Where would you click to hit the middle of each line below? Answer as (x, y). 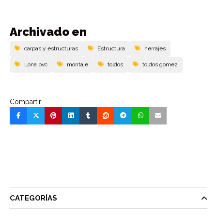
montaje (77, 64)
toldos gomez (160, 64)
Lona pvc (36, 64)
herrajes (155, 48)
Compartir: (26, 101)
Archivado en (48, 31)
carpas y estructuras (51, 48)
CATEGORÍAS (33, 198)
